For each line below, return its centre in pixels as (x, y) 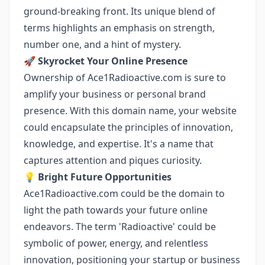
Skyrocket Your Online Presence (113, 61)
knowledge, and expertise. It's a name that (119, 144)
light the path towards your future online (116, 210)
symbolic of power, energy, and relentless (116, 243)
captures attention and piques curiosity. (113, 160)
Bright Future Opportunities (105, 177)
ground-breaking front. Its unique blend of (119, 11)
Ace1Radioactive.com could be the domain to (124, 193)
